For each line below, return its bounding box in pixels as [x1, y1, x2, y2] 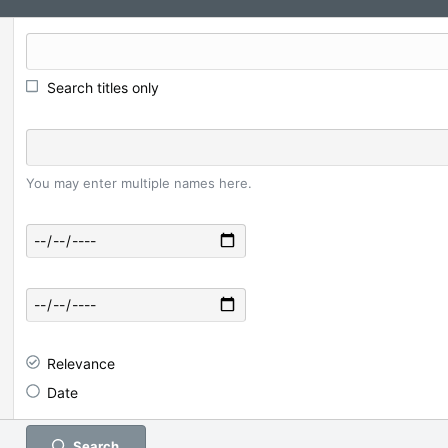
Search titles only [47, 79, 159, 96]
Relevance [47, 355, 115, 372]
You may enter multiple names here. [26, 175, 252, 191]
